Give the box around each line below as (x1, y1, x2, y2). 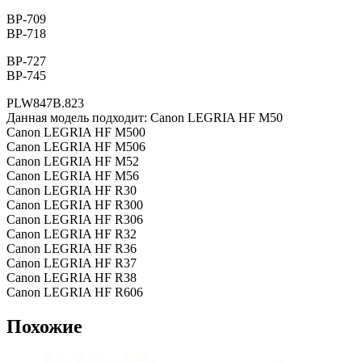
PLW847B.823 (6, 96, 84, 111)
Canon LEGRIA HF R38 (6, 271, 137, 285)
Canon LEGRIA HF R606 (6, 285, 143, 300)
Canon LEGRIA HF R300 (6, 198, 143, 213)
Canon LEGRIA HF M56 (6, 169, 139, 183)
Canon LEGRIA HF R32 (6, 227, 137, 242)
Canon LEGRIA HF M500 (6, 125, 145, 140)
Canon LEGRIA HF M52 (6, 154, 139, 169)
